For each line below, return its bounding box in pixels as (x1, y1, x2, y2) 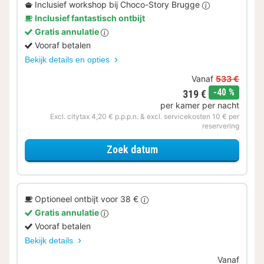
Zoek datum (106, 143, 158, 156)
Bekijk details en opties (25, 54, 112, 64)
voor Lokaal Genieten (157, 143, 249, 156)
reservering (202, 121, 239, 130)
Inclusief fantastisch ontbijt (35, 12, 145, 23)
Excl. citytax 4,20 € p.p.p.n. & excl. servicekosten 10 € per (50, 111, 239, 121)
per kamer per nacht (160, 100, 239, 110)
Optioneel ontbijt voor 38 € (35, 193, 141, 204)
